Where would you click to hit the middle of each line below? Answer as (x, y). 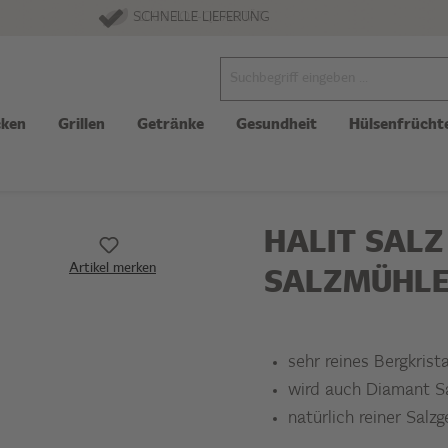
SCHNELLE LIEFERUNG (198, 18)
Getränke (170, 125)
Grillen (81, 125)
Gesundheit (276, 125)
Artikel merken (112, 269)
